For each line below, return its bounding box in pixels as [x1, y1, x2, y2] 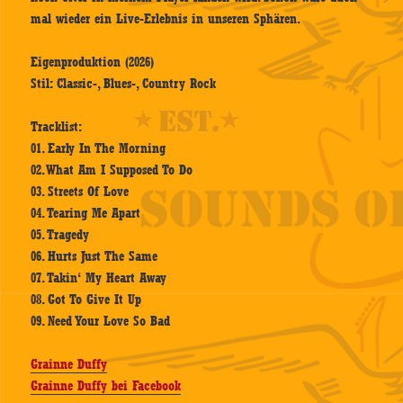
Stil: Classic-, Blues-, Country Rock [31, 76, 217, 93]
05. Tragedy [31, 227, 90, 244]
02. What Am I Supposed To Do [31, 162, 193, 179]
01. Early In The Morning [31, 140, 166, 157]
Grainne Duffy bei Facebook [31, 378, 182, 395]
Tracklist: [31, 119, 83, 136]
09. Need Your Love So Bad [31, 313, 171, 330]
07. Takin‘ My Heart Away [31, 270, 167, 287]
